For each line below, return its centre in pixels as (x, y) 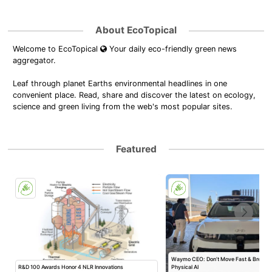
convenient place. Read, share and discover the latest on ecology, (134, 95)
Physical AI (185, 267)
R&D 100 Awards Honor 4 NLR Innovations (71, 267)
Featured (136, 149)
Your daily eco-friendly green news (172, 49)
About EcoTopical (136, 30)
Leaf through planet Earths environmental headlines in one (120, 84)
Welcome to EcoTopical (57, 49)
